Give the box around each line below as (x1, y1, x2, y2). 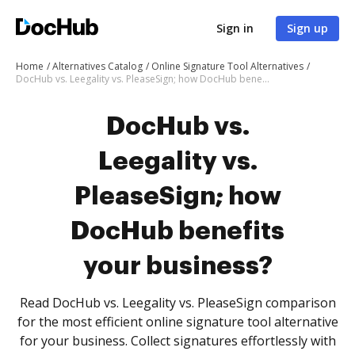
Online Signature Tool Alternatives (151, 59, 303, 73)
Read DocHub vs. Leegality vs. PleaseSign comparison (19, 294, 336, 311)
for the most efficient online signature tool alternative (17, 313, 338, 330)
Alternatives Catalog (52, 59, 143, 73)
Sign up (287, 21, 328, 36)
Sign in (216, 21, 254, 36)
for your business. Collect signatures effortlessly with (19, 332, 336, 349)
